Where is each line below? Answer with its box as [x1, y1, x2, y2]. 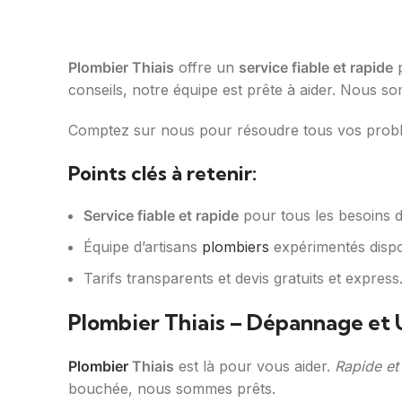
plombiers [202, 238, 269, 257]
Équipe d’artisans [83, 238, 202, 257]
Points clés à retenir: [68, 161, 257, 187]
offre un [174, 58, 239, 77]
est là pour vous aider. [174, 357, 335, 376]
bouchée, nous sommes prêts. [68, 380, 275, 398]
